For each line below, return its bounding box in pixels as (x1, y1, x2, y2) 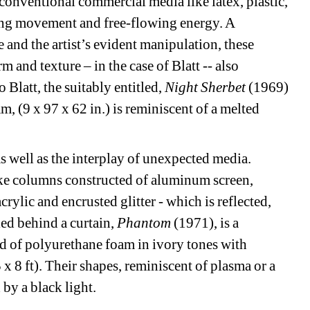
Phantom (117, 215, 174, 232)
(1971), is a (174, 215, 239, 232)
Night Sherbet (165, 79, 246, 96)
